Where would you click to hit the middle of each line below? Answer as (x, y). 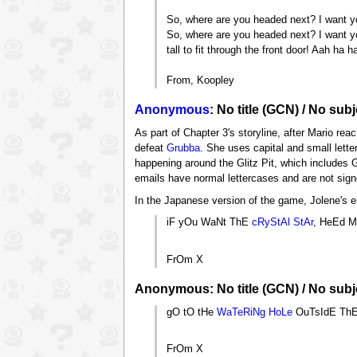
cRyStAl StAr (283, 223)
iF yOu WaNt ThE (210, 223)
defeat (150, 148)
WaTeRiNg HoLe (255, 312)
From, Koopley (201, 81)
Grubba (183, 148)
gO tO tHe (192, 312)
